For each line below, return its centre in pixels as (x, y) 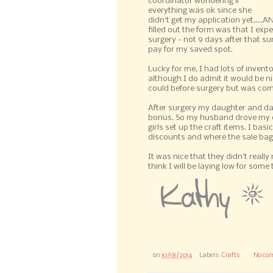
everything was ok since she (200, 10)
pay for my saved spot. (190, 49)
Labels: (210, 255)
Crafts (231, 255)
